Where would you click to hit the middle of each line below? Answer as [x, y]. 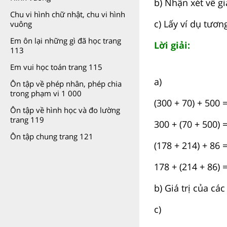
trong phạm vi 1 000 [46, 93]
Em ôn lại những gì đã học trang [66, 41]
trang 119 [27, 120]
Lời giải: [172, 45]
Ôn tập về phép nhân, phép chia [66, 84]
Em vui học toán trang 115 [56, 67]
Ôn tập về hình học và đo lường [65, 110]
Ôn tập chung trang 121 [52, 136]
